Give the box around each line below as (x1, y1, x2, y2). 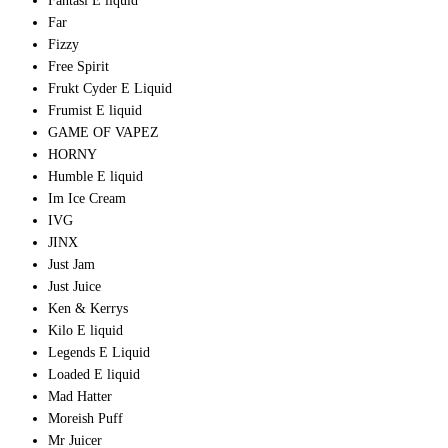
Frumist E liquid (48, 103, 142, 119)
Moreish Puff (48, 411, 123, 427)
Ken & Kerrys (48, 301, 128, 317)
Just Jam (48, 257, 95, 273)
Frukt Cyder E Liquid (48, 81, 172, 97)
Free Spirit (48, 59, 109, 75)
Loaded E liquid (48, 367, 140, 383)
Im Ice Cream (48, 191, 126, 207)
